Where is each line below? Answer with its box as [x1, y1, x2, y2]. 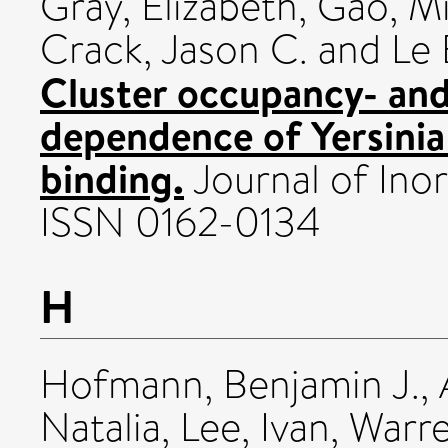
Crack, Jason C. [40, 20, 308, 78]
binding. [40, 149, 184, 206]
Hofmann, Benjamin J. [40, 355, 420, 413]
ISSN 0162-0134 [40, 193, 321, 251]
